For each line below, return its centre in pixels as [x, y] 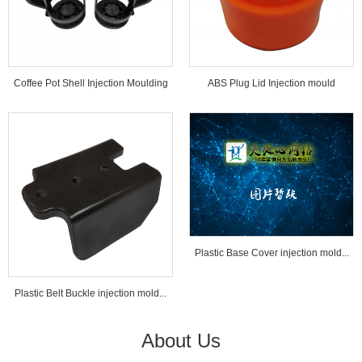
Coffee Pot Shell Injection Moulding [90, 83]
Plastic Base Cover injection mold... [271, 253]
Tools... [90, 116]
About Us [181, 341]
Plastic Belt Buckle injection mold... [90, 293]
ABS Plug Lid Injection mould [271, 83]
